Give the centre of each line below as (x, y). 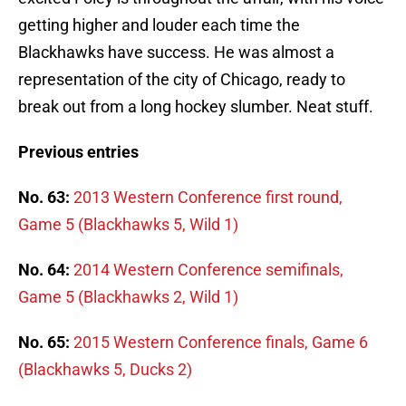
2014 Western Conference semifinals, (208, 270)
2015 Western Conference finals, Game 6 (221, 343)
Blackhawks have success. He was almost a (176, 53)
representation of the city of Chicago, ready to (182, 80)
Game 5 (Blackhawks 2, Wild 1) (128, 297)
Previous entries (78, 152)
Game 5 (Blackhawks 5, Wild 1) (128, 225)
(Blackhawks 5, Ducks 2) (105, 370)
